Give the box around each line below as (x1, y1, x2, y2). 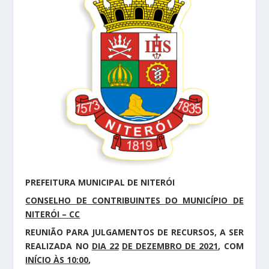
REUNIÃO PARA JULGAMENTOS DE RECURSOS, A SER (25, 226, 244, 238)
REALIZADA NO (25, 240, 92, 252)
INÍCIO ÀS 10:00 (25, 254, 89, 265)
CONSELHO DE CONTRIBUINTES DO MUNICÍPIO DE (25, 195, 244, 206)
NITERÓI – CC (25, 208, 80, 220)
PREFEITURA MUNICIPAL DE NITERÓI (25, 177, 175, 188)
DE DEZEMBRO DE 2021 (122, 240, 219, 252)
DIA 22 (91, 240, 119, 252)
